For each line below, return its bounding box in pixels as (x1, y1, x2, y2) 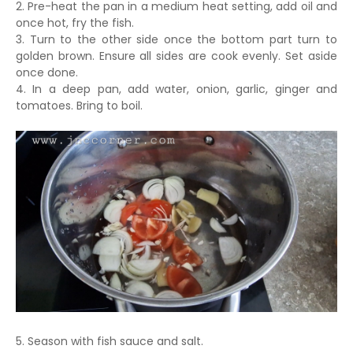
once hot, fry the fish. (16, 15, 134, 31)
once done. (16, 65, 78, 80)
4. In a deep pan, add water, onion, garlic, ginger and (16, 81, 337, 97)
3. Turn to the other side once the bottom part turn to (16, 32, 337, 47)
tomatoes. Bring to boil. (16, 98, 146, 113)
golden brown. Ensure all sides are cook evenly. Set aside (16, 48, 337, 64)
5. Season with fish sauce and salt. (16, 333, 206, 349)
